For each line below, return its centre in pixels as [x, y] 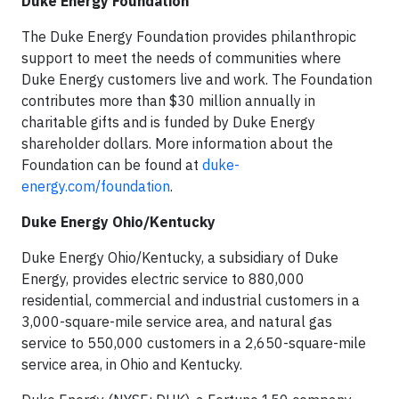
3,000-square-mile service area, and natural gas [177, 322]
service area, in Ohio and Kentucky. [132, 365]
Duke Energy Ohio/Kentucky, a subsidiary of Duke [180, 258]
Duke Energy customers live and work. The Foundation [197, 80]
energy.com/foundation [96, 187]
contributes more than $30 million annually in [168, 101]
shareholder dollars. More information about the [177, 144]
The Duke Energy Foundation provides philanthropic [189, 37]
